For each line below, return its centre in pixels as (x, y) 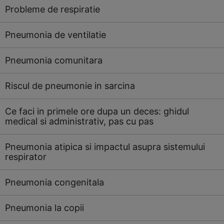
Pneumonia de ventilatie (55, 35)
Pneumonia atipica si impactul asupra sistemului (105, 147)
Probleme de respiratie (52, 9)
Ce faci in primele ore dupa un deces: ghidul (97, 111)
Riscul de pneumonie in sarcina (70, 86)
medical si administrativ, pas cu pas (79, 121)
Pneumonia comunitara (54, 60)
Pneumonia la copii (44, 208)
